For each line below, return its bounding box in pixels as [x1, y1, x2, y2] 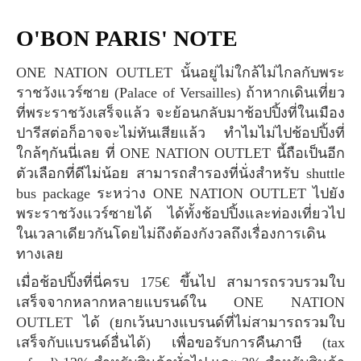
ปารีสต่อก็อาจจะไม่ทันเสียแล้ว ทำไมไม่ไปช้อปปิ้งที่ [16, 125, 345, 142]
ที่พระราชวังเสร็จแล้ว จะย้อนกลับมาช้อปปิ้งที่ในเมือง [16, 105, 345, 122]
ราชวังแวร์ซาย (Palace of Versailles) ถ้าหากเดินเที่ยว [16, 85, 345, 102]
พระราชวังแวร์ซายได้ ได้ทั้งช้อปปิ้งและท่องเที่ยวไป [16, 205, 345, 222]
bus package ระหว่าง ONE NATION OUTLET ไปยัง [16, 185, 345, 202]
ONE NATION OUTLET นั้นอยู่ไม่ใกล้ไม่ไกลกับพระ [16, 64, 27, 81]
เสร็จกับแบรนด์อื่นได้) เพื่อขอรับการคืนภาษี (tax [16, 334, 345, 351]
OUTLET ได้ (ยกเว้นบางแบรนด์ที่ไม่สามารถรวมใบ [16, 314, 345, 331]
